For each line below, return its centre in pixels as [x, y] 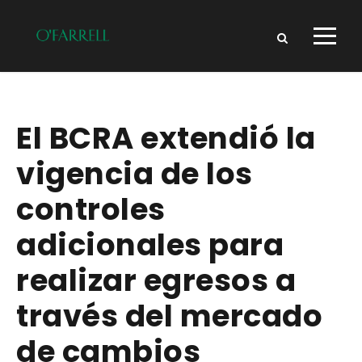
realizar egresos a [156, 281]
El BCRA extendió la [166, 139]
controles [91, 210]
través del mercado [169, 316]
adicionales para [150, 245]
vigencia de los [135, 174]
